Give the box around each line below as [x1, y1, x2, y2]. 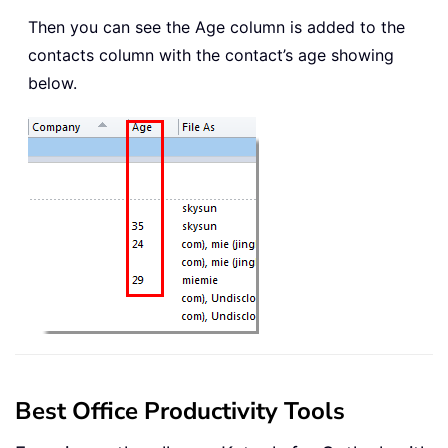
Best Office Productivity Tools [15, 394, 345, 427]
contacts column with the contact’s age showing [28, 44, 394, 65]
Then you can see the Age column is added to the [28, 16, 405, 37]
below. [28, 72, 77, 93]
